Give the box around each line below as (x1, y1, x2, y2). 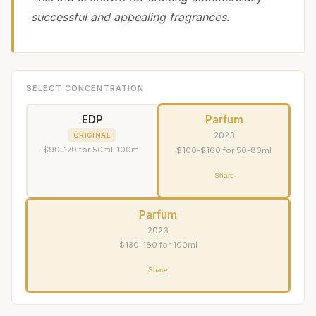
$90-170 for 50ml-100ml (43, 145, 141, 155)
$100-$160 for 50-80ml (176, 145, 272, 155)
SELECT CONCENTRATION (26, 83, 145, 93)
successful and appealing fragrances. (31, 9, 230, 24)
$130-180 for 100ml (119, 240, 197, 250)
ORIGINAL (73, 130, 111, 139)
